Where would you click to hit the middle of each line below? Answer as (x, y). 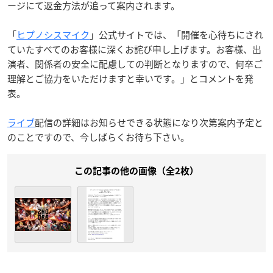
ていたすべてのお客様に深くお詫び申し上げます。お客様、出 (134, 49)
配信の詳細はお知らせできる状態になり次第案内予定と (149, 122)
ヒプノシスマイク (53, 34)
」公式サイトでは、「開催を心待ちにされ (176, 34)
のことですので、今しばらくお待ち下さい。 (98, 137)
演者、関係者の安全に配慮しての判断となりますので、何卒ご (135, 64)
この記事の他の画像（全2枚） (136, 171)
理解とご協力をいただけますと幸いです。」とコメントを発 (130, 78)
